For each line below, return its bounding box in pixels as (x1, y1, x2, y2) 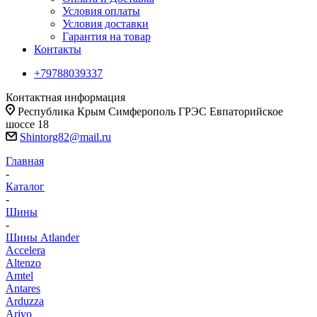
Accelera (6, 244, 45, 256)
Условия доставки (62, 18, 149, 30)
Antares (6, 282, 40, 294)
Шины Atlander (6, 231, 79, 243)
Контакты (34, 43, 81, 55)
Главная (6, 155, 44, 167)
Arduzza (6, 295, 44, 307)
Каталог (6, 180, 45, 192)
